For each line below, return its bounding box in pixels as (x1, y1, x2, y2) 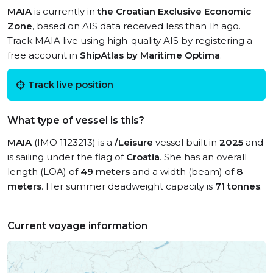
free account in (7, 49, 80, 61)
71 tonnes (215, 180, 260, 192)
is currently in (32, 5, 97, 17)
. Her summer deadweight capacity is (41, 180, 215, 192)
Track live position (28, 79, 113, 90)
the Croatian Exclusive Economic (97, 5, 251, 17)
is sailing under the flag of (7, 151, 126, 163)
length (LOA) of (7, 166, 80, 177)
